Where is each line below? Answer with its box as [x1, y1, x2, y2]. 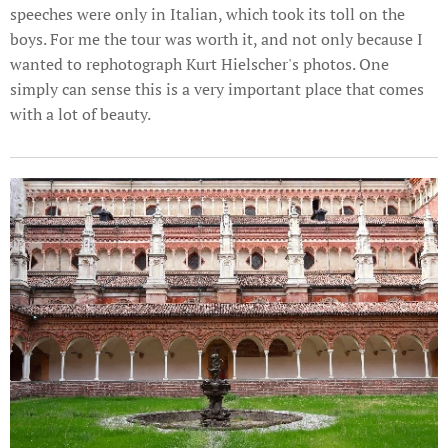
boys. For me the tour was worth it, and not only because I [10, 28, 423, 51]
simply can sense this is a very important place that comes [10, 78, 424, 101]
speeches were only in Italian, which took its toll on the [10, 3, 405, 26]
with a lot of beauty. [10, 103, 154, 126]
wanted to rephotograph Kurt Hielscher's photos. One [10, 53, 389, 76]
